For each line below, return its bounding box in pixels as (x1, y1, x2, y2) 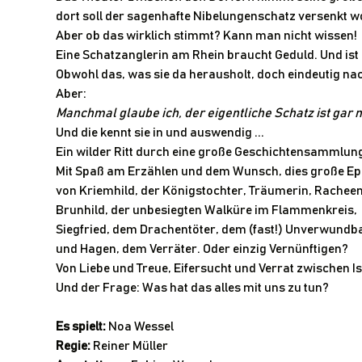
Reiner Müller (92, 339, 168, 352)
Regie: (55, 339, 93, 352)
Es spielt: (55, 320, 108, 333)
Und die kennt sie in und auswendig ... (55, 126, 264, 139)
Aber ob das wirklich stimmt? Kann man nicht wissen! (55, 29, 357, 42)
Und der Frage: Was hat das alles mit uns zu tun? (55, 281, 329, 294)
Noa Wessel (107, 320, 174, 333)
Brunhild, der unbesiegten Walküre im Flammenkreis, (55, 204, 357, 217)
